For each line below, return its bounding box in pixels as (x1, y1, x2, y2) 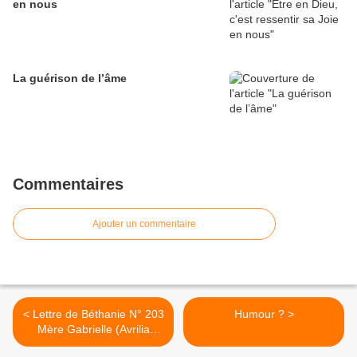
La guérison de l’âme (13, 72, 127, 85)
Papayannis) (61, 338, 125, 351)
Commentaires (13, 175, 124, 194)
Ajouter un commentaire (92, 218, 196, 230)
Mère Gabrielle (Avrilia (37, 323, 150, 336)
